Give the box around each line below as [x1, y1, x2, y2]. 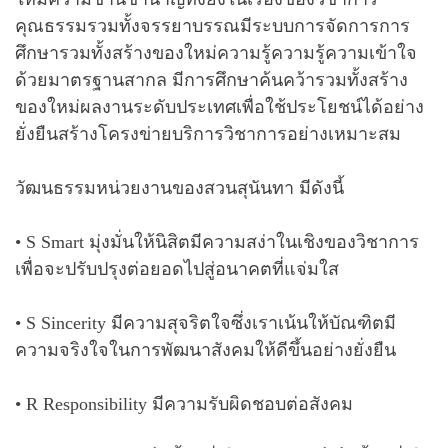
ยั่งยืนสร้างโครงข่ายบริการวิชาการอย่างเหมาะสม [15, 123, 401, 144]
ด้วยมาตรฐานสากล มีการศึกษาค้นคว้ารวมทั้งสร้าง [15, 69, 408, 90]
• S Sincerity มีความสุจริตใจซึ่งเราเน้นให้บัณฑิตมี [15, 312, 396, 333]
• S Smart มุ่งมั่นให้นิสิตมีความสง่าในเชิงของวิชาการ [15, 231, 419, 252]
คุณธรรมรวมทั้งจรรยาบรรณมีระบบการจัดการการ [15, 15, 410, 36]
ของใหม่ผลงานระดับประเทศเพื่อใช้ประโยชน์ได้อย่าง [15, 96, 424, 117]
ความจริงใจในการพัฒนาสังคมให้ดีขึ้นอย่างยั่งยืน [15, 339, 396, 360]
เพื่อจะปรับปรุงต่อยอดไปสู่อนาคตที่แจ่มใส [15, 258, 339, 279]
